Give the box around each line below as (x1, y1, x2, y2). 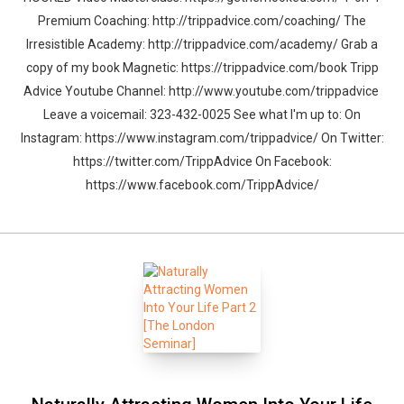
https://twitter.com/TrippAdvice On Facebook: (72, 154, 332, 169)
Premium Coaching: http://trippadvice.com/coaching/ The (38, 14, 366, 28)
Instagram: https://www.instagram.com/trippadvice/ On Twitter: (20, 131, 384, 145)
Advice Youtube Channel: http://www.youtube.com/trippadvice (23, 84, 381, 98)
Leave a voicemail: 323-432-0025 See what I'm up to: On (43, 107, 361, 122)
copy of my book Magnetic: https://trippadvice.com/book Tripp (25, 60, 379, 75)
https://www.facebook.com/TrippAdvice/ (85, 178, 319, 192)
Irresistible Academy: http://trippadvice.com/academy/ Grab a (26, 37, 378, 51)
